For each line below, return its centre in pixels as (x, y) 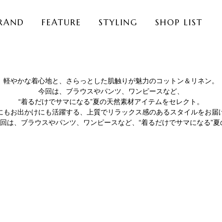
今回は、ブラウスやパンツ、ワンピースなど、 (111, 91)
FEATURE (61, 22)
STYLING (118, 22)
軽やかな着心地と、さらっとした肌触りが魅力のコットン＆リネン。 (111, 81)
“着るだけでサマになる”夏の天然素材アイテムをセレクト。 (111, 102)
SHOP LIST (179, 22)
